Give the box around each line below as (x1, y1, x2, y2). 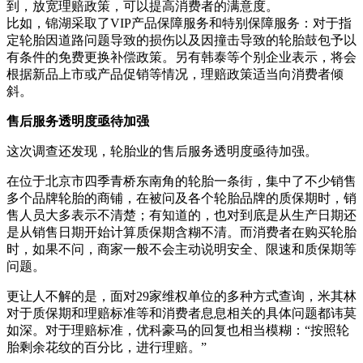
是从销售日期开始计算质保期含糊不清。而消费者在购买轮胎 (6, 224, 357, 239)
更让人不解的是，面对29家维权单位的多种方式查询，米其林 (6, 288, 357, 303)
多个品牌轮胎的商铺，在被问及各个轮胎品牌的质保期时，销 (6, 190, 357, 205)
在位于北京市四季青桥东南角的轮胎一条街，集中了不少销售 (6, 173, 357, 188)
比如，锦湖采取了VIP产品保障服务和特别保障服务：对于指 (6, 15, 352, 30)
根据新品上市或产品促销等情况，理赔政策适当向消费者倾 (6, 66, 344, 81)
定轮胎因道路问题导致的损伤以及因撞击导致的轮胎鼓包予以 (6, 32, 357, 47)
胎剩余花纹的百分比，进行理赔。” (6, 340, 207, 354)
